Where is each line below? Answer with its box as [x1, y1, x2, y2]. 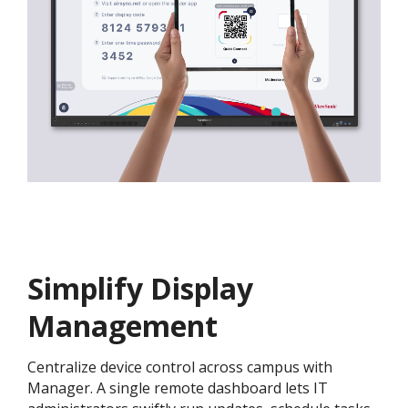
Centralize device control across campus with [27, 357, 332, 378]
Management [27, 306, 218, 346]
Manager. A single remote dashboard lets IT [27, 378, 328, 399]
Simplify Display [27, 269, 253, 309]
